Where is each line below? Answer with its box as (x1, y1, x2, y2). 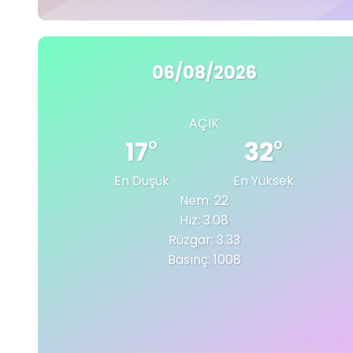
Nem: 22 (180, 191, 229, 210)
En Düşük (113, 171, 169, 190)
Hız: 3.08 (180, 210, 229, 229)
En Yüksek (233, 171, 295, 190)
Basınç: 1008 (167, 250, 241, 269)
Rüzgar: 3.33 (168, 230, 240, 249)
